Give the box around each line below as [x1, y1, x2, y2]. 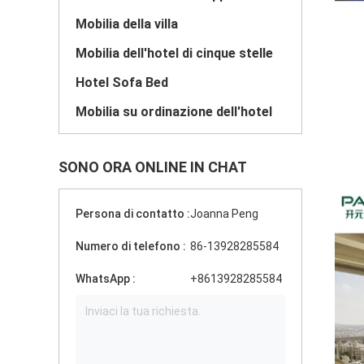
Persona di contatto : [76, 207, 190, 220]
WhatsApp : [76, 272, 136, 285]
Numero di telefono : [76, 240, 186, 253]
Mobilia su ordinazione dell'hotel [76, 104, 272, 119]
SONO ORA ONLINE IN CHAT [58, 158, 247, 175]
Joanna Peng [190, 207, 258, 220]
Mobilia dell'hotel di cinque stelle [76, 45, 273, 61]
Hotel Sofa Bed [76, 75, 168, 90]
